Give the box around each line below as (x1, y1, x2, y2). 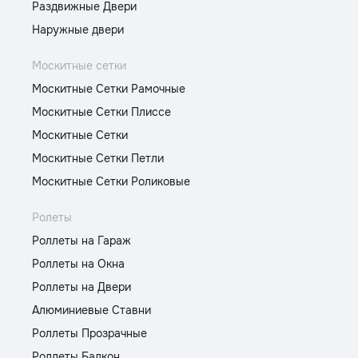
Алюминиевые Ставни (32, 303, 151, 317)
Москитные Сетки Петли (32, 151, 164, 165)
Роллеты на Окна (32, 257, 125, 271)
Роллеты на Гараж (32, 233, 131, 248)
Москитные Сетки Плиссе (32, 105, 171, 119)
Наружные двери (32, 22, 124, 37)
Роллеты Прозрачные (32, 326, 147, 340)
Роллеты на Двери (32, 280, 131, 294)
